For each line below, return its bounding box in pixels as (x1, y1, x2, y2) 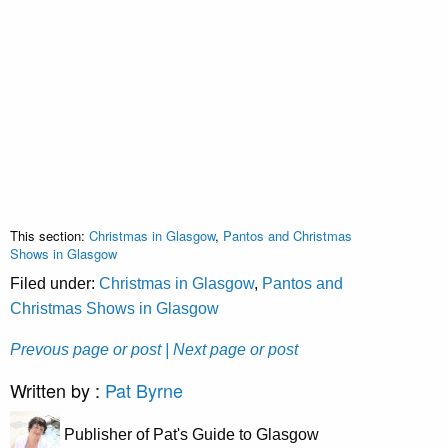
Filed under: (10, 275, 99, 293)
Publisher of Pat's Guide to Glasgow (60, 426, 319, 444)
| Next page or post (165, 341, 298, 359)
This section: (10, 226, 89, 246)
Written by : (10, 377, 105, 404)
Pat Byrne (105, 377, 183, 404)
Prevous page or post (10, 341, 161, 359)
